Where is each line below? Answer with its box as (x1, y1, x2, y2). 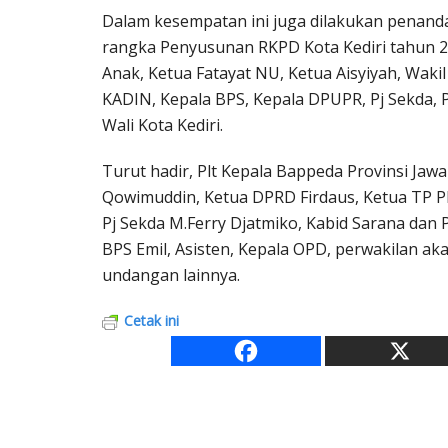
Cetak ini (124, 310, 179, 330)
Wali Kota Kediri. (102, 113, 223, 136)
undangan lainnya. (102, 263, 240, 286)
